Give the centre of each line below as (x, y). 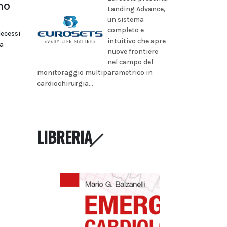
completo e (125, 30)
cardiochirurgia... (65, 83)
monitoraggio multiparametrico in (95, 72)
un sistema (125, 19)
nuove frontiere (133, 51)
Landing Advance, (136, 9)
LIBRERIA (65, 137)
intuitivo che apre (136, 41)
